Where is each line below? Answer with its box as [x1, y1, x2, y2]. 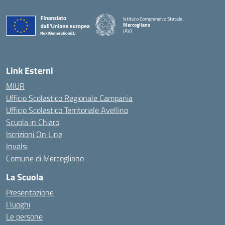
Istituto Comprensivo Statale [123, 15, 182, 23]
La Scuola [6, 170, 43, 184]
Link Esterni [6, 64, 53, 77]
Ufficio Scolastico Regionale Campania [6, 92, 133, 104]
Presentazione [6, 186, 54, 198]
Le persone [6, 210, 43, 222]
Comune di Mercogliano [6, 152, 84, 164]
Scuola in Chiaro [6, 116, 59, 128]
